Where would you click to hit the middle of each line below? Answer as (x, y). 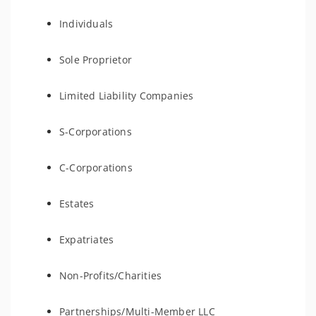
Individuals (86, 24)
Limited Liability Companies (127, 96)
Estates (77, 203)
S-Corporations (96, 132)
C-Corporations (96, 168)
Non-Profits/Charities (111, 275)
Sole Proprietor (96, 60)
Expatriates (87, 239)
